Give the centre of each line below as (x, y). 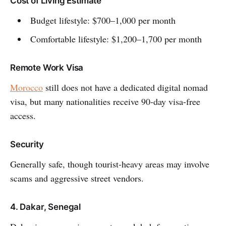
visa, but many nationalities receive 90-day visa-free (105, 102)
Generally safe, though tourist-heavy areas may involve (110, 164)
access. (23, 116)
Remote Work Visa (47, 68)
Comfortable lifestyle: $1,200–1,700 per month (116, 39)
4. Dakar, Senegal (46, 207)
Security (27, 145)
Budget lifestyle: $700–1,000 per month (103, 20)
